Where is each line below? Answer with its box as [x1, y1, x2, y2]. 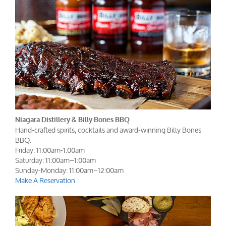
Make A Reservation [15, 173, 75, 188]
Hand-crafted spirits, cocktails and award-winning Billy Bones [15, 122, 201, 137]
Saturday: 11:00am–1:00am [15, 152, 96, 167]
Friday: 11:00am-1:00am [15, 142, 85, 157]
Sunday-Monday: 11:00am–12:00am [15, 162, 124, 178]
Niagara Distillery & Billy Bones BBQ [15, 115, 130, 125]
